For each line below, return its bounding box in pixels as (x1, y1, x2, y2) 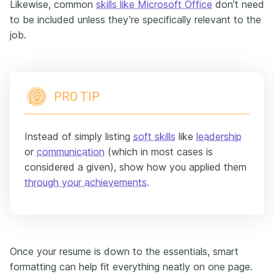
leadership (196, 130, 242, 143)
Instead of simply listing (24, 130, 133, 143)
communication (37, 146, 105, 158)
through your (24, 176, 84, 188)
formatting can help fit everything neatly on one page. (10, 261, 253, 273)
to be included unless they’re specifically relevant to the (10, 13, 261, 26)
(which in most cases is (105, 146, 213, 158)
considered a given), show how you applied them (24, 161, 246, 173)
